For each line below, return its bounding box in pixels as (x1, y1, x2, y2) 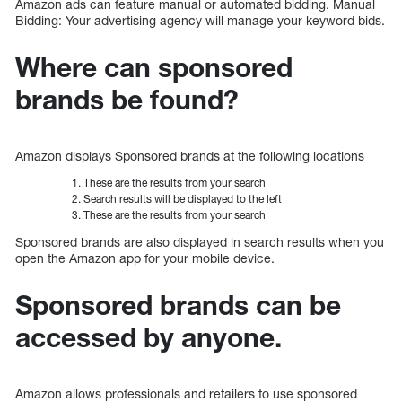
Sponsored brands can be (15, 289, 341, 322)
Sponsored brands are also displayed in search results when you (15, 234, 384, 250)
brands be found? (15, 83, 239, 117)
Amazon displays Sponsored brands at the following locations (15, 148, 364, 164)
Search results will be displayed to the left (83, 192, 282, 206)
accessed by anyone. (15, 321, 282, 354)
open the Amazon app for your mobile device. (15, 250, 275, 267)
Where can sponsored (15, 51, 293, 84)
